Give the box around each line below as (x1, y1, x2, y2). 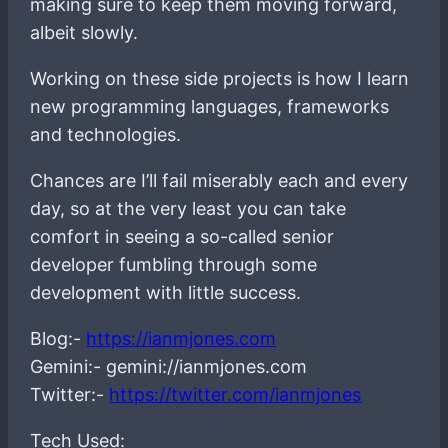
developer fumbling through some (30, 253, 318, 275)
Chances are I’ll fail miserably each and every (30, 169, 409, 191)
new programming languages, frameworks (30, 95, 390, 117)
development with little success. (30, 281, 302, 303)
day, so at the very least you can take (30, 197, 347, 219)
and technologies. (30, 123, 182, 145)
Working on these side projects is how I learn (30, 67, 410, 89)
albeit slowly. (30, 21, 139, 43)
